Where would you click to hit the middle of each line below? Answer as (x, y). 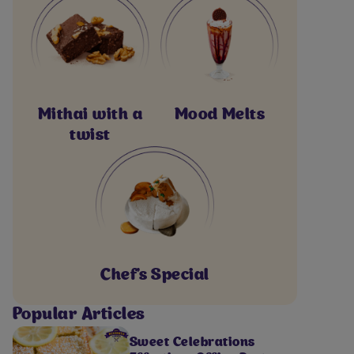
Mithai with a (90, 115)
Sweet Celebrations (192, 343)
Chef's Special (155, 275)
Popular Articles (79, 315)
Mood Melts (220, 115)
